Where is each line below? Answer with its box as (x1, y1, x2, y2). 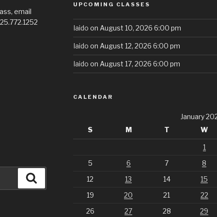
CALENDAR (73, 93, 113, 100)
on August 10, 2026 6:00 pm (88, 23, 181, 32)
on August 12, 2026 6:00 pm (88, 41, 180, 50)
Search (36, 172, 65, 182)
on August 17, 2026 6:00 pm (88, 59, 180, 68)
